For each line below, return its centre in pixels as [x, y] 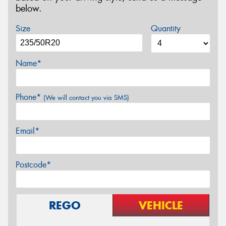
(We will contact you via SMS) [86, 97]
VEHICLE [161, 205]
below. [29, 9]
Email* [27, 131]
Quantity [165, 28]
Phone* [30, 97]
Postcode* [33, 164]
